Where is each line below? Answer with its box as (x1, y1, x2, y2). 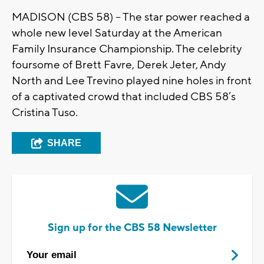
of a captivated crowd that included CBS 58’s (12, 89, 236, 104)
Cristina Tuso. (12, 105, 78, 120)
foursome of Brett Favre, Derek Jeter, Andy (12, 57, 226, 72)
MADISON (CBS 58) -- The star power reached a (12, 9, 250, 24)
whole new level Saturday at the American (12, 25, 222, 40)
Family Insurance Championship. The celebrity (12, 41, 242, 56)
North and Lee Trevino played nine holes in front (12, 73, 252, 88)
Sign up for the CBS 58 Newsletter (47, 220, 217, 235)
